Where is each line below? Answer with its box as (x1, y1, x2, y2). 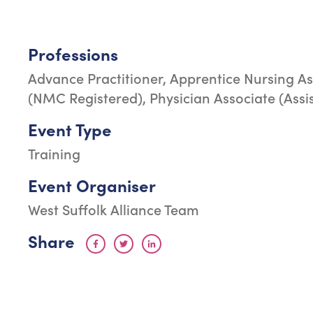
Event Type (28, 117, 112, 141)
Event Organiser (28, 173, 156, 197)
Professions (28, 42, 118, 66)
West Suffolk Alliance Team (28, 199, 199, 219)
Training (28, 143, 80, 163)
